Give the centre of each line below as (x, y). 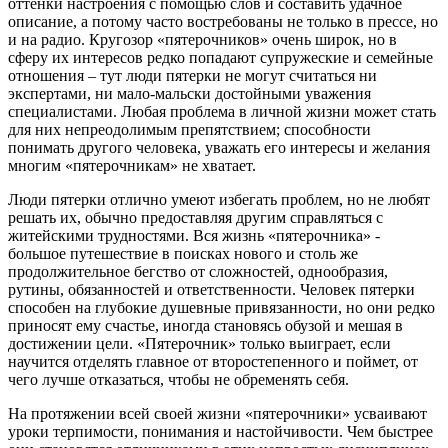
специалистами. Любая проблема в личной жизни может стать (222, 112)
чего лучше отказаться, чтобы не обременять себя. (178, 380)
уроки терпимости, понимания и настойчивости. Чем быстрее (220, 432)
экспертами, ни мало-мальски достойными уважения (189, 94)
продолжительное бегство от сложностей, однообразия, (198, 272)
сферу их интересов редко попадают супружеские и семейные (220, 58)
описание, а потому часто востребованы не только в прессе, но (223, 22)
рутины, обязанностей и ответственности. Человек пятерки (211, 290)
